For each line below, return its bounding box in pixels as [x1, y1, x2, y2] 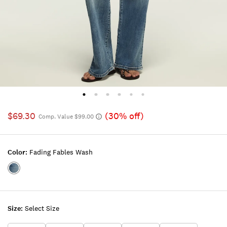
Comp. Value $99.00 [39, 112, 94, 121]
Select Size [25, 204, 59, 213]
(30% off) [105, 110, 144, 122]
